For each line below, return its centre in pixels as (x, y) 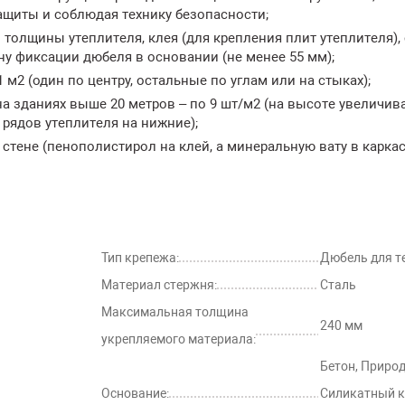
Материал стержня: (159, 284)
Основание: (135, 393)
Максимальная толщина (174, 311)
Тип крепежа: (140, 257)
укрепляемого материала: (178, 339)
